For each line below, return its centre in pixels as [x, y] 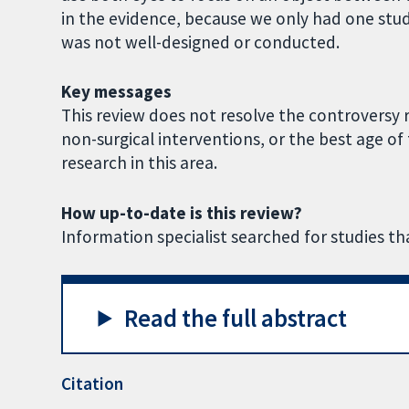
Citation [93, 384]
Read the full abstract [236, 318]
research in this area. [140, 163]
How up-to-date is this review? [182, 213]
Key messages [117, 92]
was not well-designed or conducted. [203, 42]
